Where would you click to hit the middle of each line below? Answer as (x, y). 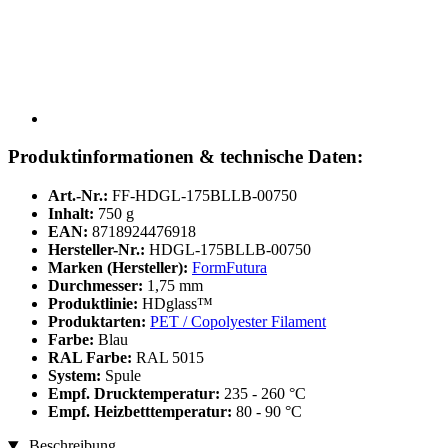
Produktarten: (99, 322)
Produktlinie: (95, 304)
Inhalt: (71, 214)
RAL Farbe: (92, 358)
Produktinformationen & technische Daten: (185, 157)
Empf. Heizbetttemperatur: (142, 412)
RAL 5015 (170, 358)
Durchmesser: (97, 286)
